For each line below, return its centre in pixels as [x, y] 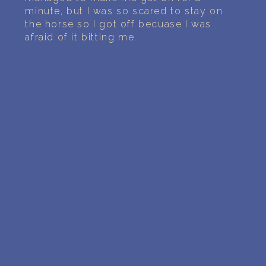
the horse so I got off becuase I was [118, 24]
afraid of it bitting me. [81, 37]
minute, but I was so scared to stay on [124, 11]
